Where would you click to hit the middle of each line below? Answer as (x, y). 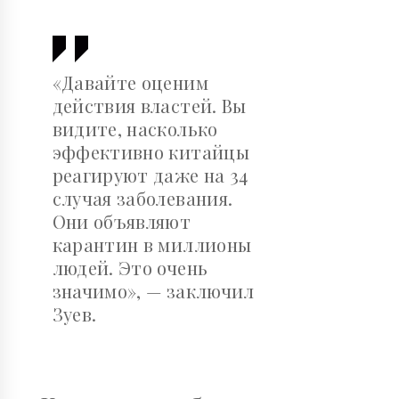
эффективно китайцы (151, 152)
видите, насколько (135, 129)
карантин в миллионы (152, 245)
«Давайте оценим (130, 83)
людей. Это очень (130, 268)
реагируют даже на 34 (150, 175)
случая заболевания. (142, 199)
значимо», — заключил (153, 291)
